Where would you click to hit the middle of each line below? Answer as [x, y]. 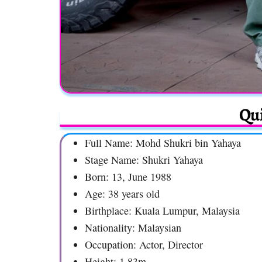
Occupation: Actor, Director [144, 244]
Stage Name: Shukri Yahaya [144, 159]
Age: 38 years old [122, 193]
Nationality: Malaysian [133, 227]
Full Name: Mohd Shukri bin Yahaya [163, 142]
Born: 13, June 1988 [128, 176]
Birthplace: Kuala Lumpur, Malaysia [162, 210]
